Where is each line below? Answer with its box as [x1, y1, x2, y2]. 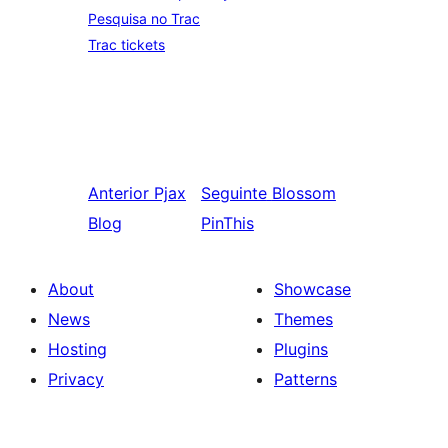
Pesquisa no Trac [88, 10, 200, 27]
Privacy [48, 369, 104, 389]
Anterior [88, 183, 149, 203]
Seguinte [200, 183, 267, 203]
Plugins [274, 339, 328, 359]
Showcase [274, 279, 351, 299]
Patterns [274, 369, 337, 389]
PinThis [200, 213, 254, 233]
